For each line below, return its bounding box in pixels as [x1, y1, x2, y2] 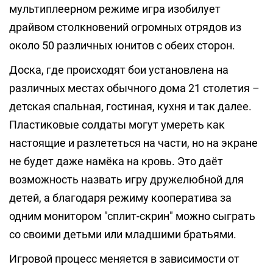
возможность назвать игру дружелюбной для [9, 173, 244, 186]
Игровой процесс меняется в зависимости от [9, 252, 239, 265]
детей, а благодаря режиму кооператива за [9, 191, 232, 204]
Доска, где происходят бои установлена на [9, 63, 229, 76]
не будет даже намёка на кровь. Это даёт [9, 155, 223, 168]
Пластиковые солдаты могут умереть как [9, 118, 225, 131]
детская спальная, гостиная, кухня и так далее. [9, 100, 252, 113]
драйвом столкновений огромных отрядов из [9, 21, 241, 34]
